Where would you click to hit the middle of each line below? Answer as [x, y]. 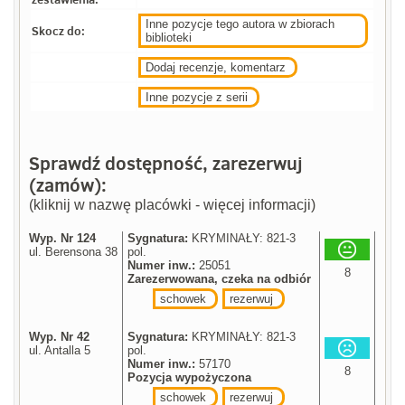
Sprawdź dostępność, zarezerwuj [166, 163]
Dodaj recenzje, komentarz [216, 67]
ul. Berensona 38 [74, 251]
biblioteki [169, 37]
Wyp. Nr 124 [63, 238]
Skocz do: [59, 30]
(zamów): [68, 184]
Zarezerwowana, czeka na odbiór [220, 278]
